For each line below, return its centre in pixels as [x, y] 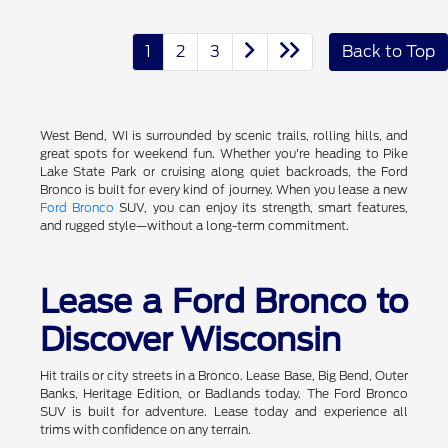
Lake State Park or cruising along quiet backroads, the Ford [224, 172]
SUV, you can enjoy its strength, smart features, [261, 208]
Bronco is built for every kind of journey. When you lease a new [224, 190]
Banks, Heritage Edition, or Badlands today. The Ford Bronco [224, 394]
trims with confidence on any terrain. [145, 430]
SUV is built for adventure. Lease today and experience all [224, 412]
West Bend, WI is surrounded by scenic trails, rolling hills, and [224, 136]
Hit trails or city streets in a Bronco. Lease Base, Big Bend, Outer [224, 376]
